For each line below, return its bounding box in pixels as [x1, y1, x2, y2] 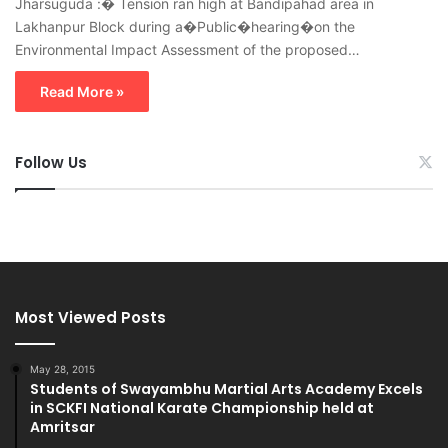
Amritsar [30, 416, 95, 437]
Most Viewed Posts [15, 306, 166, 328]
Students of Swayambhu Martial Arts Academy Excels [30, 378, 423, 399]
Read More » [40, 82, 124, 100]
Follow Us [15, 151, 87, 173]
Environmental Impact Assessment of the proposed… [15, 40, 360, 58]
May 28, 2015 [30, 362, 95, 375]
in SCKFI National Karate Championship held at [30, 397, 374, 418]
